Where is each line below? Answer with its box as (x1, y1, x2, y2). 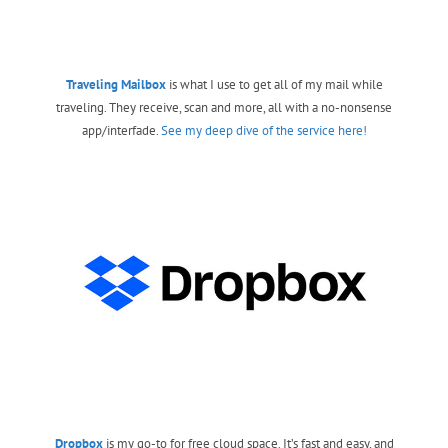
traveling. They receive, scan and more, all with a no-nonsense (56, 98, 392, 116)
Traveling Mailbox (65, 75, 166, 93)
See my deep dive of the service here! (160, 121, 367, 139)
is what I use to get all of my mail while (165, 75, 383, 93)
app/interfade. (81, 121, 161, 139)
